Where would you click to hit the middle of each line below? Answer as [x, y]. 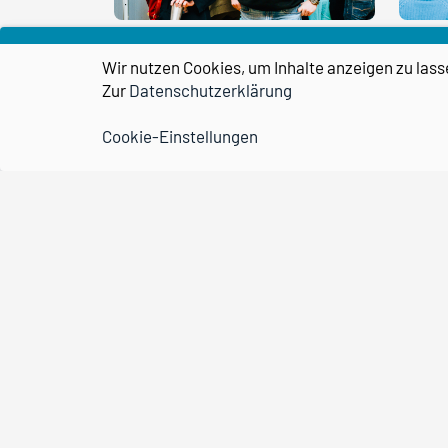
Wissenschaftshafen [242, 357]
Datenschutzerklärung [210, 89]
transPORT [198, 403]
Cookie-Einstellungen [180, 135]
